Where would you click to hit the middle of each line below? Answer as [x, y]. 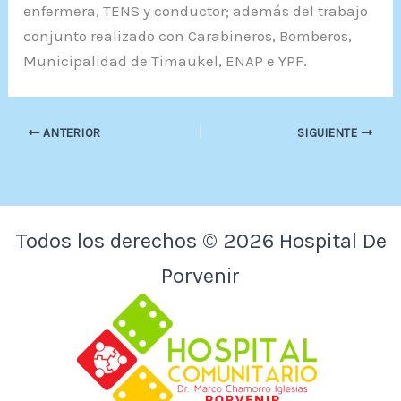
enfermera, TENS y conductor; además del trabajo [196, 11]
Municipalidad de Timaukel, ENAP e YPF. [166, 61]
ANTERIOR [70, 133]
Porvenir [200, 276]
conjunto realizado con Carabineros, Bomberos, [188, 36]
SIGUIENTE [329, 133]
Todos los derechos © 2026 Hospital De [200, 241]
